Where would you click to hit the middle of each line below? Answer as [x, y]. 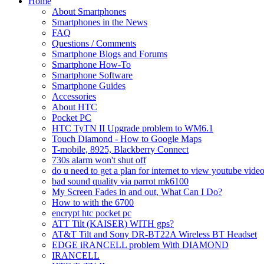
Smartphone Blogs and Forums [110, 54]
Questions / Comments [94, 43]
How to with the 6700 [93, 202]
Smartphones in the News [100, 22]
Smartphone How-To [91, 64]
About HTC [75, 107]
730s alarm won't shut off [99, 160]
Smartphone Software [92, 75]
